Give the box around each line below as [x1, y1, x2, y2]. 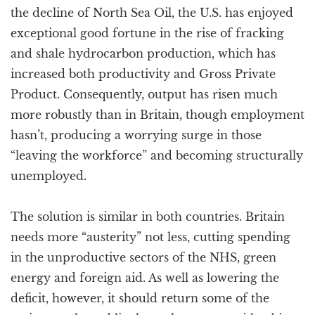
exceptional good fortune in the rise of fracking [11, 26, 284, 40]
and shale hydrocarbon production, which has [11, 46, 276, 60]
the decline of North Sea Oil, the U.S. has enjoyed [11, 6, 293, 20]
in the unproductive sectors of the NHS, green [11, 250, 276, 264]
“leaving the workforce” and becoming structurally [11, 148, 303, 162]
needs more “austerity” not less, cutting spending [11, 230, 290, 244]
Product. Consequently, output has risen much [11, 87, 278, 101]
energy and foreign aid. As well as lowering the [11, 271, 279, 285]
